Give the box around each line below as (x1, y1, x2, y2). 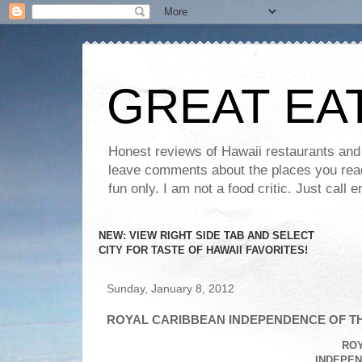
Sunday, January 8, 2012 (107, 282, 234, 295)
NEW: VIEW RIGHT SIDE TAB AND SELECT (99, 229, 314, 242)
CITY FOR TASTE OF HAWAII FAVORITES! (99, 244, 308, 256)
